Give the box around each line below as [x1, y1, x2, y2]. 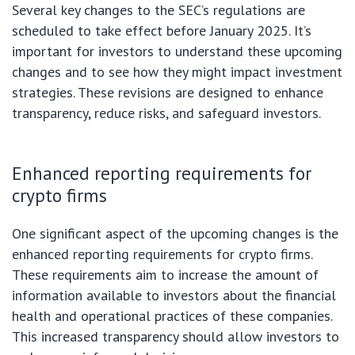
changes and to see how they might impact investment [12, 62, 342, 81]
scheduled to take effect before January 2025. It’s [12, 21, 311, 40]
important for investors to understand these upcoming [12, 41, 342, 60]
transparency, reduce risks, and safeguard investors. [12, 103, 321, 122]
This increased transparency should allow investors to [12, 326, 339, 345]
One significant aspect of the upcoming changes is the [12, 223, 338, 242]
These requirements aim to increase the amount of [12, 265, 319, 284]
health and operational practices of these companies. [12, 306, 332, 325]
